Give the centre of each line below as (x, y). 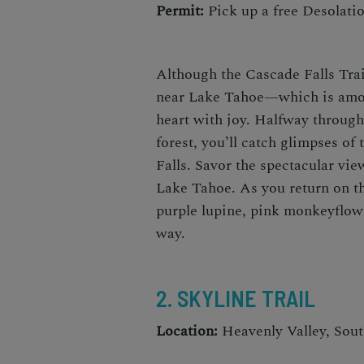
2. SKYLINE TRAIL (238, 298)
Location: (189, 331)
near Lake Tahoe (210, 97)
